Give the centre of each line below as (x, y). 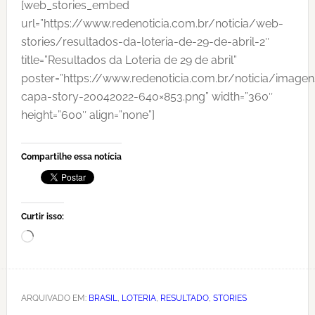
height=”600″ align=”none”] (88, 115)
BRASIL (103, 298)
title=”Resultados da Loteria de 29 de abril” (129, 60)
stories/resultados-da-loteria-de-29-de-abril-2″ (145, 42)
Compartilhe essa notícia (71, 157)
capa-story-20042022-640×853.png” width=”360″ (147, 97)
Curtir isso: (42, 217)
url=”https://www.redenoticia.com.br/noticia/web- (152, 24)
